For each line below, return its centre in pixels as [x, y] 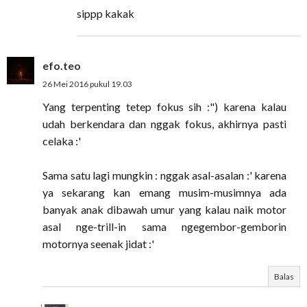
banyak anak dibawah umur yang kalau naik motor [164, 209]
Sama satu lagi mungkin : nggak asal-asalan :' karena [164, 175]
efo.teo [62, 65]
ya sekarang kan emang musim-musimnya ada [164, 192]
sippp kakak [106, 13]
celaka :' [62, 141]
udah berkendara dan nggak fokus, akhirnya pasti [164, 124]
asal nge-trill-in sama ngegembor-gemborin [164, 226]
